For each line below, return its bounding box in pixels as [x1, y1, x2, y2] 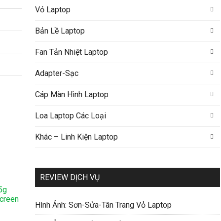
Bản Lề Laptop [35, 26, 85, 36]
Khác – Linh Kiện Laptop [35, 132, 118, 142]
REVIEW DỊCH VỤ [39, 173, 100, 182]
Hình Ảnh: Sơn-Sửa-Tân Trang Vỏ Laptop [35, 200, 172, 210]
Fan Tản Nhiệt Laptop [35, 47, 108, 57]
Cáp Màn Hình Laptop [35, 90, 109, 99]
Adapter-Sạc [35, 69, 78, 78]
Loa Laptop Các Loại [35, 111, 106, 120]
